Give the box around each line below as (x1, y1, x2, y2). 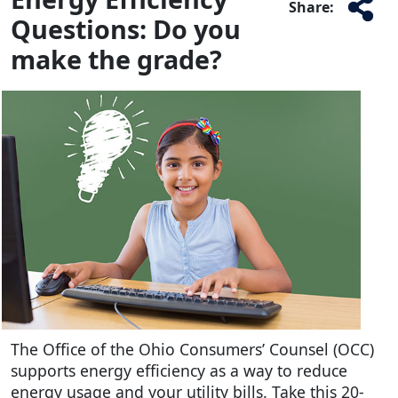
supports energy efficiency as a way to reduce (11, 360, 347, 382)
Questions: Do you (11, 11, 241, 46)
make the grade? (11, 41, 222, 76)
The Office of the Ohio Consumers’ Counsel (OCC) (11, 338, 374, 361)
